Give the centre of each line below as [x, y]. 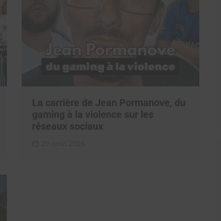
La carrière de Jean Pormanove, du [109, 103]
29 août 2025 [63, 144]
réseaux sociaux [68, 126]
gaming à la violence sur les [93, 114]
